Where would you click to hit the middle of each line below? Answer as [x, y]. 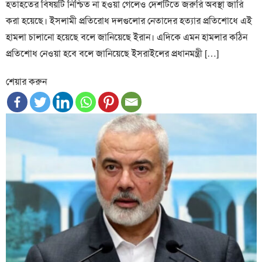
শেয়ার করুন [27, 81]
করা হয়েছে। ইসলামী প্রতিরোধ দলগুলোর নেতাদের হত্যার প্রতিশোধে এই [129, 20]
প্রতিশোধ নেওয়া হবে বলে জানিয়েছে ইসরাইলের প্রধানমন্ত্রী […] [113, 53]
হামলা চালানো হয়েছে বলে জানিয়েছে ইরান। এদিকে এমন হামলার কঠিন [127, 37]
